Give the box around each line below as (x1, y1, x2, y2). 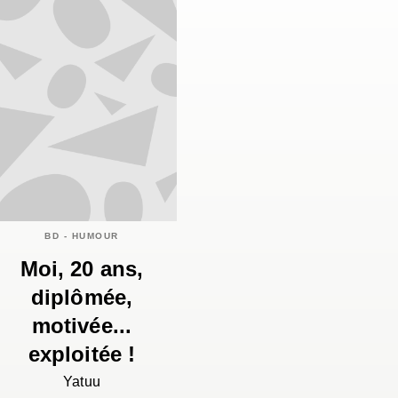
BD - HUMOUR (44, 231, 119, 242)
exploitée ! (28, 342, 136, 367)
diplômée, (30, 285, 133, 310)
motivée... (31, 314, 132, 338)
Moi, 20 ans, (20, 257, 144, 282)
